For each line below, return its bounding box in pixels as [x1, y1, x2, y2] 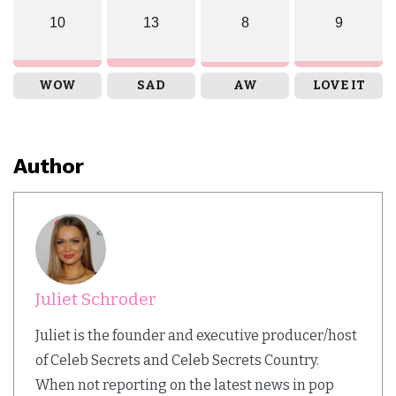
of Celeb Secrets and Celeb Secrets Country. [35, 351, 319, 369]
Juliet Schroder [35, 288, 156, 309]
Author [13, 153, 84, 179]
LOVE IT [312, 77, 365, 93]
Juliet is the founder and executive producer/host [35, 326, 357, 344]
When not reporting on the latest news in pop [35, 376, 334, 393]
